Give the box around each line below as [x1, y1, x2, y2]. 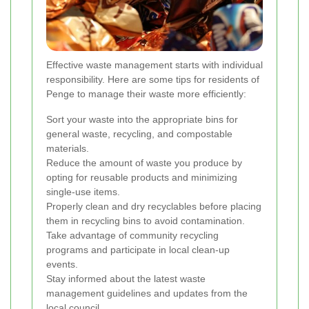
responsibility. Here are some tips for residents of [46, 74, 259, 86]
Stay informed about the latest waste [46, 273, 206, 285]
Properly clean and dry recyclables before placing [46, 201, 261, 212]
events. [46, 259, 78, 270]
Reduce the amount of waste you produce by [46, 157, 242, 169]
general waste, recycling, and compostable [46, 128, 232, 140]
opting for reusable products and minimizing [46, 172, 237, 183]
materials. [46, 143, 89, 154]
